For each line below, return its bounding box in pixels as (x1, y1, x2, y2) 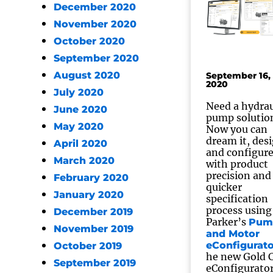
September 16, (205, 70, 271, 81)
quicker (205, 181, 242, 193)
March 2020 (54, 155, 115, 166)
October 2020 (54, 35, 125, 47)
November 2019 (54, 223, 133, 235)
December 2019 (54, 206, 133, 218)
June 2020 (54, 104, 107, 115)
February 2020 (54, 172, 129, 183)
